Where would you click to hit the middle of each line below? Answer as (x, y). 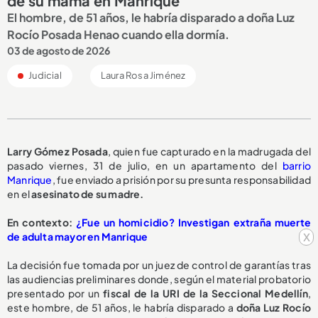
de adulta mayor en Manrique (78, 237)
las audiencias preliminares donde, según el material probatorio (159, 279)
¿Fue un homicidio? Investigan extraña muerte (193, 223)
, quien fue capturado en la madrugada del (209, 152)
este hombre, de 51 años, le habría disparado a (122, 308)
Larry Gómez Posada (57, 152)
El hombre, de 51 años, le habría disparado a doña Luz (151, 18)
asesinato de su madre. (88, 194)
